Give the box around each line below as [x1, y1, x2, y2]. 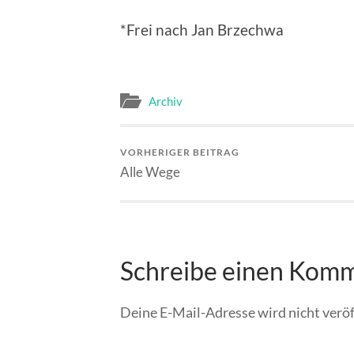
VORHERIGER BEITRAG [120, 146, 239, 159]
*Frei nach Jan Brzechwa [120, 20, 284, 39]
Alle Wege [120, 164, 180, 181]
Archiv [149, 94, 183, 109]
